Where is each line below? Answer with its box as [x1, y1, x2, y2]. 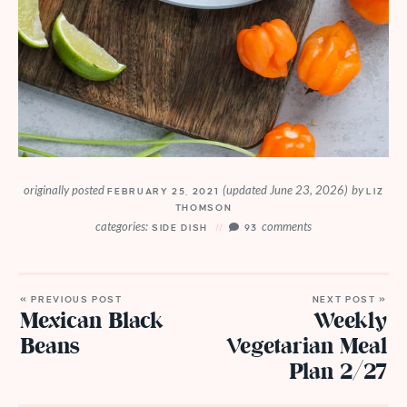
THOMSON [174, 202, 233, 213]
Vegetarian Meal [226, 331, 387, 363]
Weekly [313, 305, 387, 338]
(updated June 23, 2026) [223, 182, 349, 197]
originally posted [23, 182, 104, 197]
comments [261, 218, 312, 233]
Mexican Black [20, 305, 164, 338]
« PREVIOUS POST [20, 293, 123, 304]
